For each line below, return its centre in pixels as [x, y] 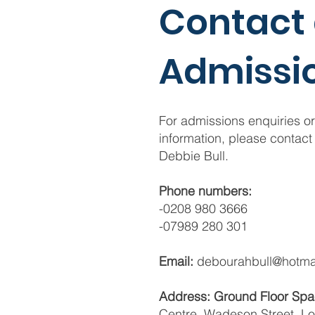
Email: [178, 261]
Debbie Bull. [194, 156]
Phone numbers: [205, 191]
